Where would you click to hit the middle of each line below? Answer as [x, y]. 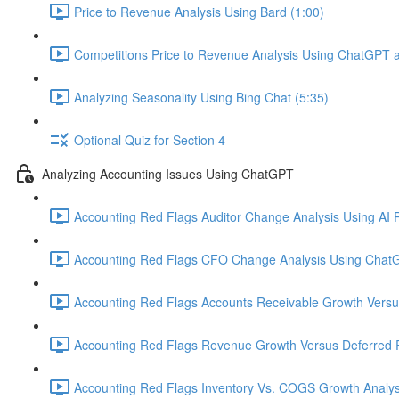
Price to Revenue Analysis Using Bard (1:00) [199, 11]
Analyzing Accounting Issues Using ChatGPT [168, 173]
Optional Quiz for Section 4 [150, 139]
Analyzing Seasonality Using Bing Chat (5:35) [201, 97]
